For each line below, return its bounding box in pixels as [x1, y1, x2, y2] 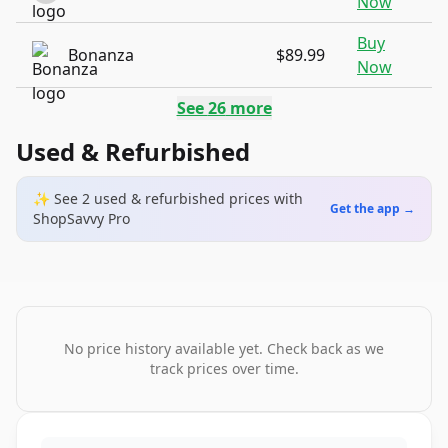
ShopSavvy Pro [33, 209, 130, 228]
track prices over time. [149, 359, 299, 378]
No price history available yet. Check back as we [64, 339, 384, 358]
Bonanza [68, 44, 134, 66]
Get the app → [330, 200, 415, 217]
